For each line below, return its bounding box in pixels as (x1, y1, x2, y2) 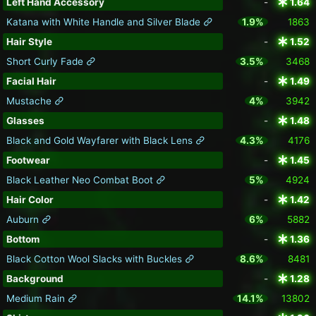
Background (6, 273, 63, 285)
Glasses (6, 115, 44, 127)
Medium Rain (6, 293, 68, 305)
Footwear (6, 154, 50, 166)
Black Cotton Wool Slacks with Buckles (6, 253, 185, 265)
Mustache (6, 95, 54, 107)
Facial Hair (6, 75, 56, 87)
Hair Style (6, 36, 52, 48)
